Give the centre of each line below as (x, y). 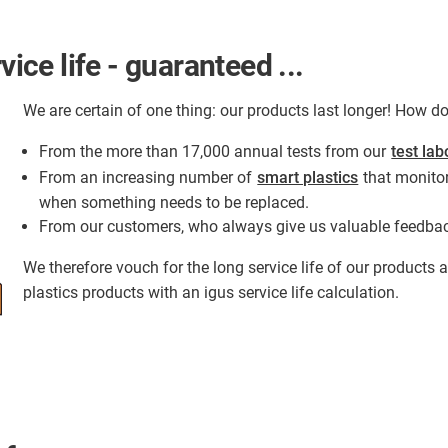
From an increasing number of (148, 178)
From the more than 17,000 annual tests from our (215, 152)
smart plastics (308, 178)
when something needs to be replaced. (174, 203)
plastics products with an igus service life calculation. (211, 293)
